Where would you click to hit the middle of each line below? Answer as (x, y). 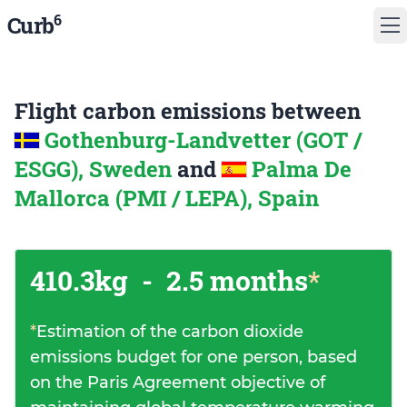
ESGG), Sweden (96, 169)
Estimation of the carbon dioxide (170, 332)
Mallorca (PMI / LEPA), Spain (167, 198)
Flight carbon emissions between (188, 111)
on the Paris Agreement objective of (178, 382)
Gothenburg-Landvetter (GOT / (203, 140)
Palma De (302, 169)
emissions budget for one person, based (194, 357)
